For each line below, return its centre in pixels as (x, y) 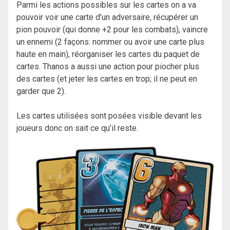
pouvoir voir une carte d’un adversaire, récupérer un (107, 17)
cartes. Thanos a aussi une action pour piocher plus (108, 66)
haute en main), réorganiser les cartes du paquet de (108, 54)
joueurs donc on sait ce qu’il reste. (77, 128)
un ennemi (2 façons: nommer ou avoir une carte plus (110, 42)
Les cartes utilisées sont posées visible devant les (109, 116)
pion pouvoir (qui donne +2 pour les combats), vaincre (112, 29)
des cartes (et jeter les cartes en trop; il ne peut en (107, 79)
